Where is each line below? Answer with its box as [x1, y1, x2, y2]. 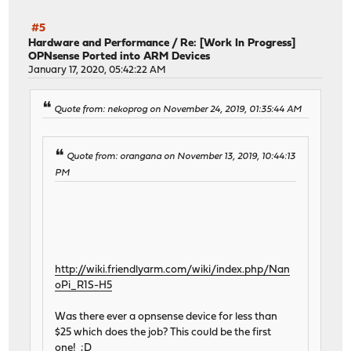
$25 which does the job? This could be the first [55, 327, 272, 338]
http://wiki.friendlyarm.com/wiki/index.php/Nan [55, 264, 291, 275]
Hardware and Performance [28, 37, 170, 49]
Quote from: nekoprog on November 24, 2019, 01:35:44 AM [54, 105, 302, 115]
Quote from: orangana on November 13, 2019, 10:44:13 [67, 152, 296, 162]
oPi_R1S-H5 [55, 280, 113, 291]
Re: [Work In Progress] [180, 37, 296, 49]
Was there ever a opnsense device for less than [55, 311, 278, 322]
